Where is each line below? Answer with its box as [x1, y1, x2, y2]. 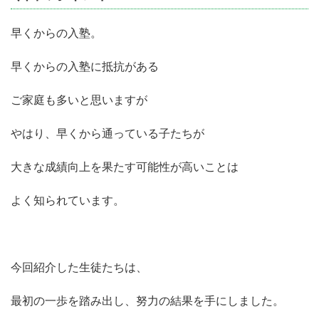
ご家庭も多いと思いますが [11, 93, 147, 108]
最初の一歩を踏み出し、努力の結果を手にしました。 [11, 293, 284, 308]
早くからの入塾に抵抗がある [11, 59, 159, 74]
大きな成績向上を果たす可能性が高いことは [11, 159, 239, 174]
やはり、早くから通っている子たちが [11, 126, 204, 141]
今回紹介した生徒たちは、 [11, 260, 147, 275]
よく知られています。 [11, 193, 125, 208]
